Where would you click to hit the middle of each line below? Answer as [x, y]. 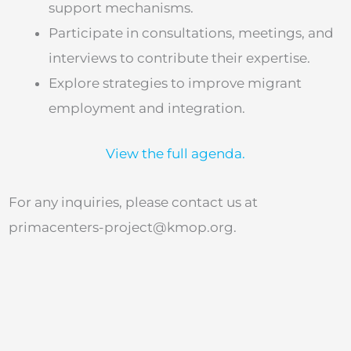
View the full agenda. [175, 153]
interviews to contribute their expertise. [179, 58]
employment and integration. [147, 109]
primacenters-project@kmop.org [121, 227]
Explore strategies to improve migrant [175, 83]
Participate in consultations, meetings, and [191, 33]
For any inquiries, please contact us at [133, 202]
